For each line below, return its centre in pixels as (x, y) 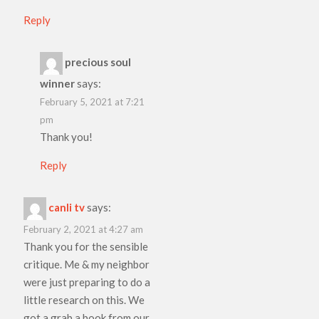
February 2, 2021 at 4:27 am (84, 229)
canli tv (67, 207)
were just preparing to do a (87, 282)
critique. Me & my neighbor (87, 264)
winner (57, 83)
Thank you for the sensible (86, 246)
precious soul (98, 62)
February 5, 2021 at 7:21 (92, 101)
